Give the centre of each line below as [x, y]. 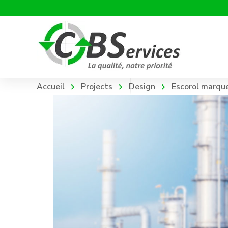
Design [142, 87]
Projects [97, 87]
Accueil [51, 87]
